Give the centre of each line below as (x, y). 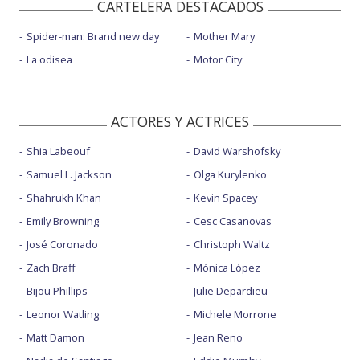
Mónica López (227, 267)
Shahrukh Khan (64, 197)
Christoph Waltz (231, 244)
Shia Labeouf (58, 151)
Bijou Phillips (57, 290)
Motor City (217, 59)
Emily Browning (63, 221)
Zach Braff (51, 267)
